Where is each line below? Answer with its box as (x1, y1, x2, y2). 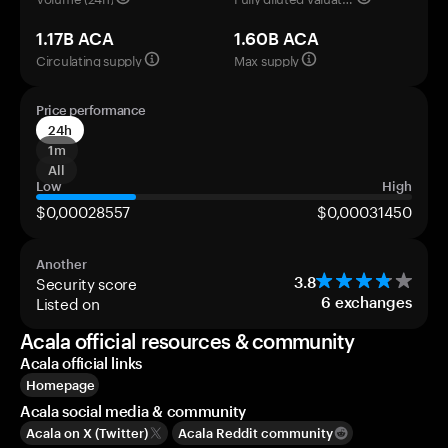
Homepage (26, 377, 95, 393)
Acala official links (20, 354, 142, 372)
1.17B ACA (36, 28, 114, 48)
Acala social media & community (20, 402, 246, 420)
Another (36, 256, 87, 272)
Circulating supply (36, 49, 142, 69)
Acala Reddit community (178, 425, 333, 441)
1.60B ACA (234, 28, 319, 48)
